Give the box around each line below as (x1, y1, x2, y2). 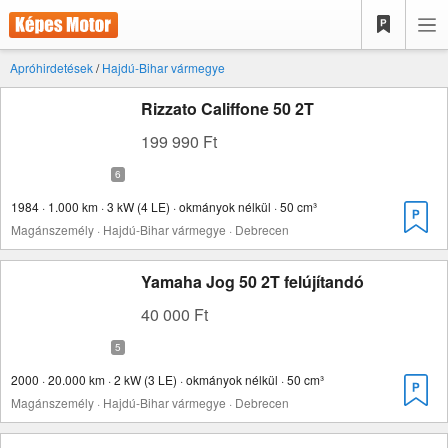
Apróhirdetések (10, 59, 93, 76)
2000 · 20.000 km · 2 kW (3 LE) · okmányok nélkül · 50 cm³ (11, 371, 324, 388)
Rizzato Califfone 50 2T (141, 97, 314, 120)
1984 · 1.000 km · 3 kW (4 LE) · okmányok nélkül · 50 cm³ (11, 198, 317, 215)
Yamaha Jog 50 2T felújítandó (141, 270, 364, 293)
